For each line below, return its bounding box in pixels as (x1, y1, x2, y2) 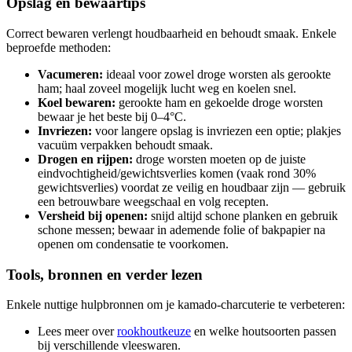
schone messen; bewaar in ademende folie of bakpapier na (38, 222, 325, 236)
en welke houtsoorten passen (191, 324, 336, 339)
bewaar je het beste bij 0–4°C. (38, 109, 186, 123)
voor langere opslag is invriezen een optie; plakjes (92, 123, 341, 137)
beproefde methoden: (6, 40, 111, 54)
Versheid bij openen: (38, 208, 148, 222)
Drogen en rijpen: (38, 152, 133, 166)
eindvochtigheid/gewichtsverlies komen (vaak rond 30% (38, 166, 316, 180)
